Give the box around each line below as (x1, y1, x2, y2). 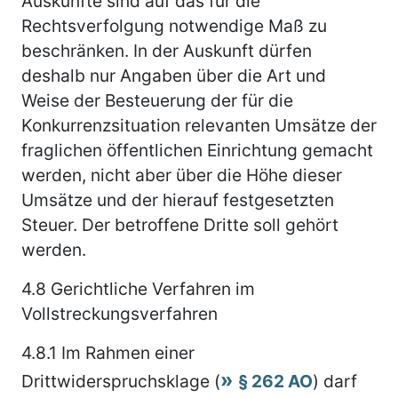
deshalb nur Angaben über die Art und (21, 64, 326, 86)
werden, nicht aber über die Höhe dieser (21, 163, 342, 186)
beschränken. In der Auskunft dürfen (21, 39, 312, 61)
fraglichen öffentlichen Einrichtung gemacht (21, 139, 373, 161)
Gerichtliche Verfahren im (46, 277, 255, 299)
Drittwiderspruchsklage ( (21, 370, 220, 392)
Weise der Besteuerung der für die (21, 89, 293, 111)
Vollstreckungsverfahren (21, 302, 218, 324)
